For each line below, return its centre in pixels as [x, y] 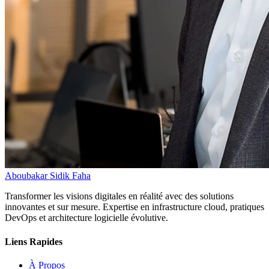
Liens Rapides [34, 241]
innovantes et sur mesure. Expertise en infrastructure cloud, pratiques [134, 207]
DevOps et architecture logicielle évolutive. [86, 218]
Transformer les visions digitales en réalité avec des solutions [119, 196]
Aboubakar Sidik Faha [48, 176]
